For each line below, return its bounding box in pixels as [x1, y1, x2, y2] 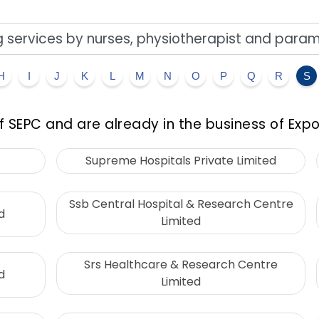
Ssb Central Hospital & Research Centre [68, 196, 293, 213]
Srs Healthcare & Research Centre [84, 256, 278, 273]
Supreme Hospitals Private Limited [85, 152, 276, 169]
